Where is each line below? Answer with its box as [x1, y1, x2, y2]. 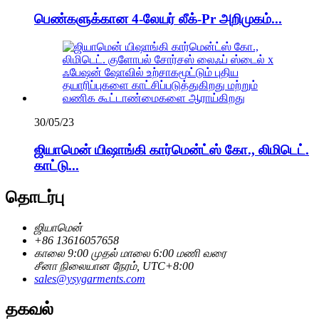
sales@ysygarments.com [34, 272, 145, 285]
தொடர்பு [6, 187, 64, 206]
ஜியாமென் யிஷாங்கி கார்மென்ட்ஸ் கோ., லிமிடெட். [34, 142, 309, 157]
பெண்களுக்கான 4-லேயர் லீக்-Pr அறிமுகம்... [34, 11, 282, 27]
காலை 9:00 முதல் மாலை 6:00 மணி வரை [34, 246, 226, 259]
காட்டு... [34, 157, 79, 173]
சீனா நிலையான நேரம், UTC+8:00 [34, 259, 194, 272]
